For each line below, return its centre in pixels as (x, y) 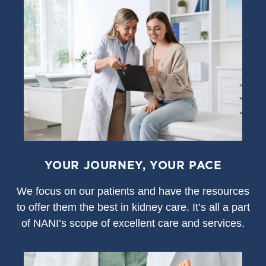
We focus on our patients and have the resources (133, 191)
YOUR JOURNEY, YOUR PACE (133, 165)
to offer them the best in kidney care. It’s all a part (133, 207)
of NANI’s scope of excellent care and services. (133, 223)
